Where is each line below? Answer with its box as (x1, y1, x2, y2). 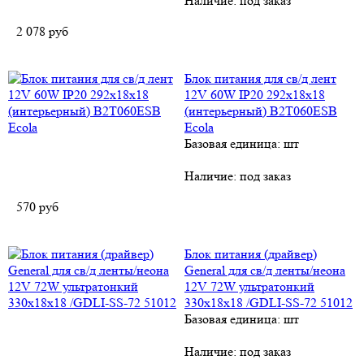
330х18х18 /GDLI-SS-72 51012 (184, 295, 353, 310)
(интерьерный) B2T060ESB (184, 103, 337, 119)
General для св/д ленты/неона (184, 262, 345, 278)
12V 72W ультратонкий (184, 279, 314, 294)
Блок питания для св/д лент (184, 71, 336, 86)
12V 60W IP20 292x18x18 (184, 87, 325, 102)
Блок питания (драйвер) (184, 246, 317, 262)
